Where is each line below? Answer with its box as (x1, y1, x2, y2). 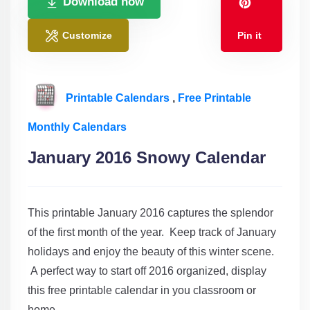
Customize (62, 29, 112, 41)
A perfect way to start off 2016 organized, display (28, 264, 266, 277)
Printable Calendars (66, 91, 172, 104)
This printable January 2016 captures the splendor (28, 206, 273, 219)
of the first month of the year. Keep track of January (28, 226, 276, 238)
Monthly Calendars (28, 120, 127, 133)
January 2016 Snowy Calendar (28, 147, 266, 167)
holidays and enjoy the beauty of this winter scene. (28, 245, 274, 257)
